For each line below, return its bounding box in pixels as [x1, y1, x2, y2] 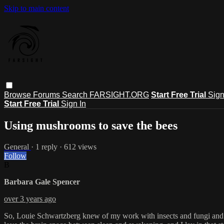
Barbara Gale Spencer [4, 177, 80, 186]
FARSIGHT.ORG [89, 90, 149, 99]
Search [62, 90, 89, 99]
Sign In [61, 99, 86, 108]
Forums [33, 90, 62, 99]
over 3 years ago [4, 194, 56, 203]
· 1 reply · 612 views [31, 142, 96, 151]
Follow [4, 151, 26, 160]
